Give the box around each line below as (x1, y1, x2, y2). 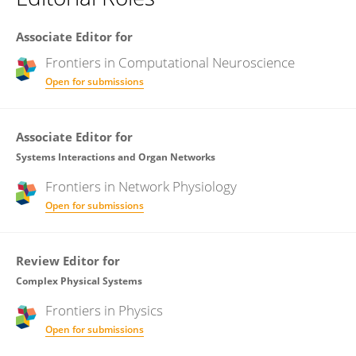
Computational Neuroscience (118, 53, 295, 72)
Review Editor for (16, 253, 120, 269)
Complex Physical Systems (16, 274, 142, 288)
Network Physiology (118, 177, 237, 195)
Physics (118, 301, 163, 319)
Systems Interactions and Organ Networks (16, 150, 215, 164)
